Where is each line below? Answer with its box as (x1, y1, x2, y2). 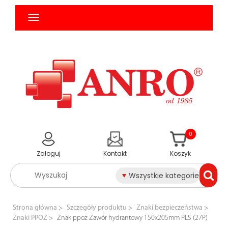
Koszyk (170, 149, 191, 158)
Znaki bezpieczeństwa (136, 204, 203, 212)
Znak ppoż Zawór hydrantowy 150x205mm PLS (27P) (57, 214, 208, 222)
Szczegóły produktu (67, 204, 127, 212)
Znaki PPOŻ (13, 214, 47, 222)
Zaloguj (37, 149, 61, 158)
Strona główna (13, 204, 57, 212)
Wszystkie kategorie (128, 170, 199, 181)
